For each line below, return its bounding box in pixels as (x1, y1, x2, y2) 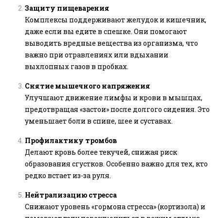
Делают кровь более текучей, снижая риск (25, 147, 177, 157)
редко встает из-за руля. (25, 171, 111, 181)
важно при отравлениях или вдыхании (25, 50, 168, 60)
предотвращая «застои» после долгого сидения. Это (25, 105, 210, 114)
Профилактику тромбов (25, 136, 117, 145)
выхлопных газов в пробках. (25, 62, 128, 72)
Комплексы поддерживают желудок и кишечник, (25, 15, 206, 25)
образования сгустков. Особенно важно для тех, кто (25, 159, 208, 169)
